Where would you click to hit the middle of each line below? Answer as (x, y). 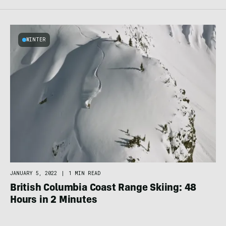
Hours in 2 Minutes (54, 201)
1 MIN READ (84, 173)
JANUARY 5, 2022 (34, 173)
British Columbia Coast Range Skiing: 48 (103, 188)
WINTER (36, 40)
